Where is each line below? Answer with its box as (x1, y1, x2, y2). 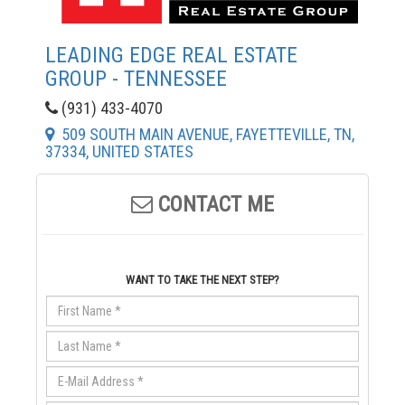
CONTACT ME (153, 191, 274, 217)
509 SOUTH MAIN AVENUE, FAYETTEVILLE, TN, (54, 124, 354, 144)
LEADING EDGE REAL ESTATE (45, 42, 297, 68)
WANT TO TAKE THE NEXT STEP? (126, 272, 279, 287)
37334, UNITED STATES (45, 141, 193, 161)
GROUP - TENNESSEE (45, 65, 227, 91)
